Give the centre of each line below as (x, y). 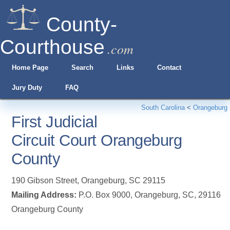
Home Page (30, 68)
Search (82, 68)
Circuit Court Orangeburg (97, 140)
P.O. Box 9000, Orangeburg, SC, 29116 (149, 195)
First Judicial (54, 122)
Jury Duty (27, 88)
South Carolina (163, 108)
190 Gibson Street (44, 180)
